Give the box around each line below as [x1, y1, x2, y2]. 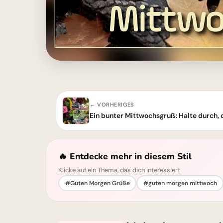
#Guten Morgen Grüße [65, 179, 130, 187]
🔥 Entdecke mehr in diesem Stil [58, 150, 192, 162]
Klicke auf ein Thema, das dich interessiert [58, 166, 180, 174]
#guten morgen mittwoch [143, 179, 217, 187]
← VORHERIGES [90, 101, 134, 108]
